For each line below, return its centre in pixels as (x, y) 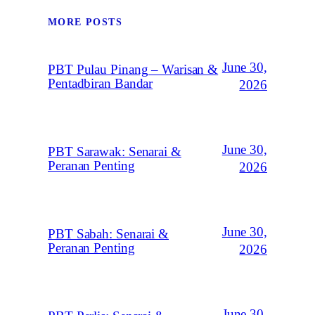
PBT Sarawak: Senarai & (115, 152)
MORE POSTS (85, 22)
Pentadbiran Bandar (101, 83)
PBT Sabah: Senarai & (108, 234)
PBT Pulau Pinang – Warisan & (133, 69)
